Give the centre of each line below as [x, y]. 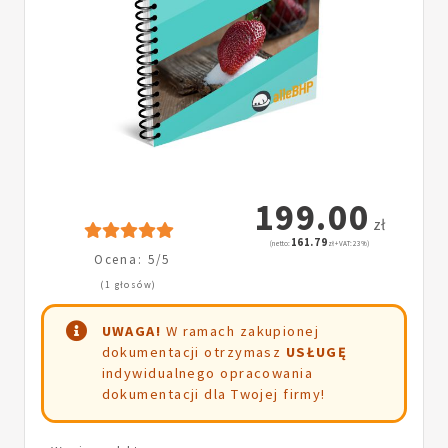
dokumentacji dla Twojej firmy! [213, 394]
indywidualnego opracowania [207, 373]
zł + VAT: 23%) [348, 244]
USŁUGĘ [316, 352]
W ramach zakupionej [240, 331]
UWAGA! [131, 331]
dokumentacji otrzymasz [193, 352]
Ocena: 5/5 [131, 259]
